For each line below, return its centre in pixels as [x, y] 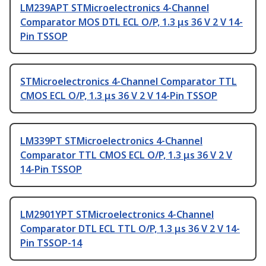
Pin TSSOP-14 [51, 243]
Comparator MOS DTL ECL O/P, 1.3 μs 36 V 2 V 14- [132, 22]
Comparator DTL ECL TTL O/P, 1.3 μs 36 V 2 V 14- [130, 229]
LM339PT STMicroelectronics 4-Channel [111, 141]
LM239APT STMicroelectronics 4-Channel [115, 8]
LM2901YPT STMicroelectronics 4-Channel [117, 215]
